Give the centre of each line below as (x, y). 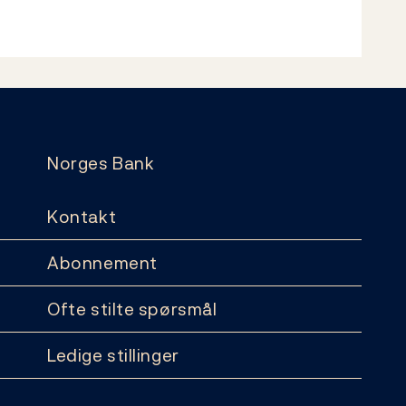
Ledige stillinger (113, 355)
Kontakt (82, 216)
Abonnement (102, 262)
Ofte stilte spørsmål (132, 309)
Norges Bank (101, 163)
